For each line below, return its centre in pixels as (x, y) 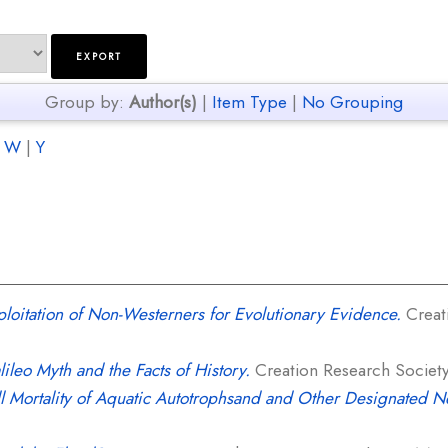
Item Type (249, 102)
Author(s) (163, 102)
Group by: (87, 102)
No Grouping (352, 102)
